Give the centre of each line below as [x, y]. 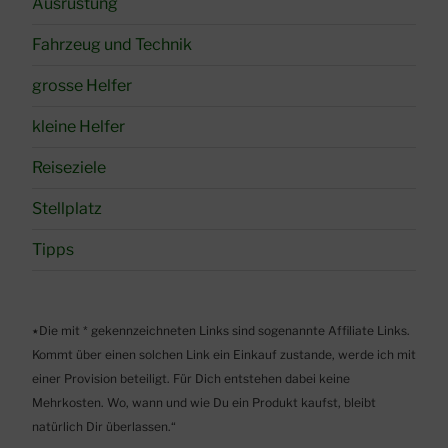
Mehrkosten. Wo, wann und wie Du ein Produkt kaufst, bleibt [204, 403]
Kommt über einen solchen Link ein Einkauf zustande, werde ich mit [224, 355]
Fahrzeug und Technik [112, 45]
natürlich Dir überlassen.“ [104, 427]
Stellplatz [67, 209]
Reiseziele [69, 168]
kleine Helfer [78, 127]
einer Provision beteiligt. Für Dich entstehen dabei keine [191, 379]
